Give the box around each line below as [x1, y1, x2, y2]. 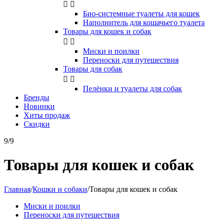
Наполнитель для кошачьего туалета [83, 18, 205, 27]
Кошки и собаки [33, 184, 87, 193]
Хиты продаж [24, 111, 70, 119]
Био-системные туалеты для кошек [83, 9, 200, 18]
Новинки [24, 102, 55, 110]
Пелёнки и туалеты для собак [83, 84, 182, 93]
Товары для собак [63, 65, 122, 73]
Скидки [24, 120, 50, 128]
